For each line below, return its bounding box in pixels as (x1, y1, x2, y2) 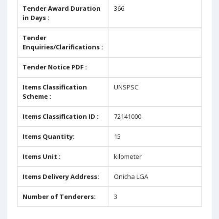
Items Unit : (22, 152, 61, 161)
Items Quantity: (22, 132, 75, 141)
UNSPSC (114, 83, 138, 91)
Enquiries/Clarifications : (22, 43, 103, 51)
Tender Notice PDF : (22, 63, 87, 71)
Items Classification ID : (22, 112, 99, 121)
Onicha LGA (114, 172, 148, 181)
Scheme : (22, 92, 51, 101)
